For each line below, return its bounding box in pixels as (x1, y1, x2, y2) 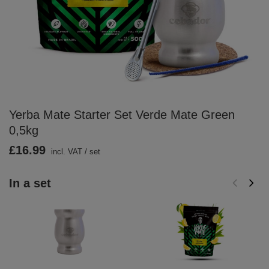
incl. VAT (49, 147, 82, 156)
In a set (9, 177, 51, 190)
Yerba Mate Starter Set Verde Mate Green (9, 108, 235, 121)
